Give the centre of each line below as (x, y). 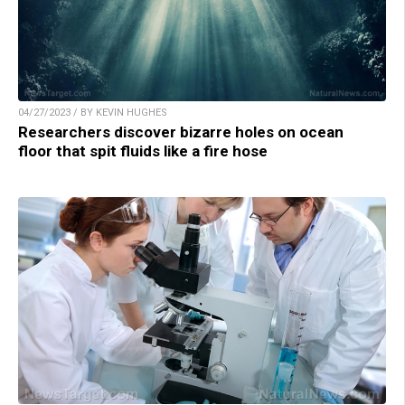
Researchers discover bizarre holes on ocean (181, 132)
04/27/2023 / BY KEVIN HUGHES (93, 113)
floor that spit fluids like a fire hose (143, 151)
